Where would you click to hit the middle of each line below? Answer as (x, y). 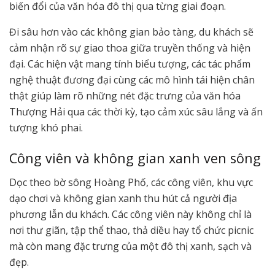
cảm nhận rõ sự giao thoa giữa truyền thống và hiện (130, 48)
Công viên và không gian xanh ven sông (135, 158)
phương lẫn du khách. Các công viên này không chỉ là (130, 214)
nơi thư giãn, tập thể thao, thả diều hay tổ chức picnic (131, 230)
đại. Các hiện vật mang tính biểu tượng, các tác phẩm (130, 64)
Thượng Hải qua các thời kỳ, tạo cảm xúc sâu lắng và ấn (136, 112)
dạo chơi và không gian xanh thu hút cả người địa (123, 198)
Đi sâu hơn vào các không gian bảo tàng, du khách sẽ (131, 32)
